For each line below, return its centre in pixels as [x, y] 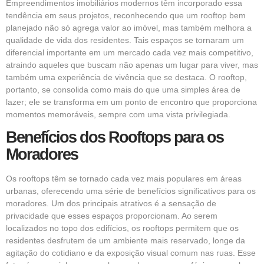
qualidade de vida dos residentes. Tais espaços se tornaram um [125, 40]
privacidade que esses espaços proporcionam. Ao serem [112, 216]
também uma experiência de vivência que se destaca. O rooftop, [126, 77]
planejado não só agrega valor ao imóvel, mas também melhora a [129, 27]
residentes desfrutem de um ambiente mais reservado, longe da [126, 241]
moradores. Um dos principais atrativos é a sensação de [111, 204]
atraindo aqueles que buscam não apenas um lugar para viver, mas [132, 65]
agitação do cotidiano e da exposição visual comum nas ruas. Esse [131, 253]
